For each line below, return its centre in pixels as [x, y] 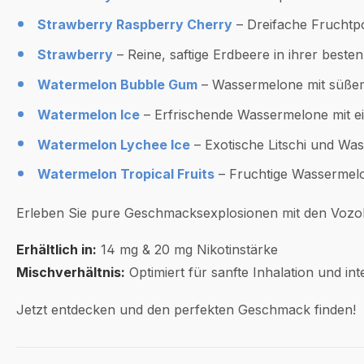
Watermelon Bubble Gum [117, 84]
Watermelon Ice [88, 114]
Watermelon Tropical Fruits [126, 174]
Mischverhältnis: [71, 273]
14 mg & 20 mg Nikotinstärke [187, 250]
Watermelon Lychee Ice [113, 144]
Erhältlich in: [56, 250]
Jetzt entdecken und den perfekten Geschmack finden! [186, 309]
